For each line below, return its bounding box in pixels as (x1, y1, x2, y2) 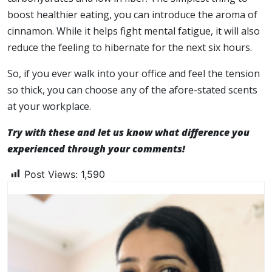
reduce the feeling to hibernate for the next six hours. (7, 40, 252, 54)
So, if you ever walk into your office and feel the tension (7, 66, 260, 80)
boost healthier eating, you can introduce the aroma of (7, 7, 257, 21)
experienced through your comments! (7, 141, 185, 155)
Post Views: (24, 168, 78, 180)
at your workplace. (7, 99, 91, 113)
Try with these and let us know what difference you (7, 125, 250, 139)
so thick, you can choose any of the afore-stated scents (7, 83, 257, 97)
